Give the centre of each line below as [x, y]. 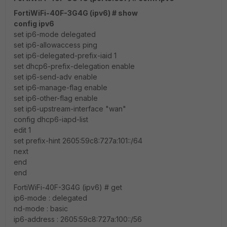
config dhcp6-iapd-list [51, 119]
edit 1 [22, 130]
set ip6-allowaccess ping [55, 45]
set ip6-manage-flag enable [61, 87]
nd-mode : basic [41, 209]
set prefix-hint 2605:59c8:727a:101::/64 [78, 141]
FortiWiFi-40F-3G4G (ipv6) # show [76, 13]
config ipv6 [34, 24]
